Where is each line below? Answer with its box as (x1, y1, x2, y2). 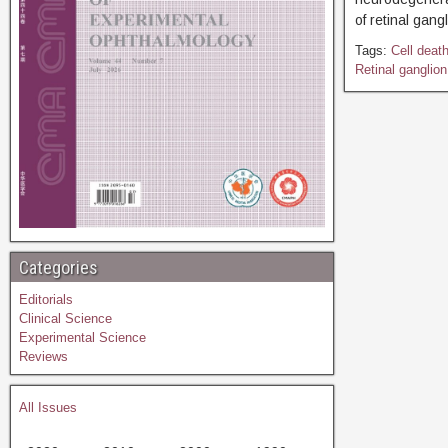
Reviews (19, 348, 68, 364)
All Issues (19, 399, 77, 415)
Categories (19, 256, 98, 278)
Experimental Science (19, 329, 146, 345)
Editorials (19, 291, 73, 307)
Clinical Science (19, 310, 112, 326)
